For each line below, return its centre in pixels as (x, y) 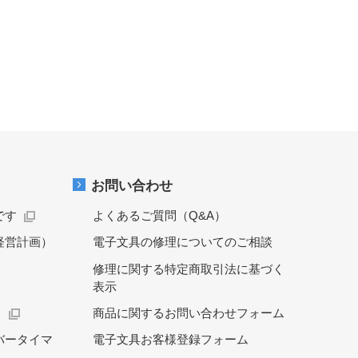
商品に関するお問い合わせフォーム (189, 312)
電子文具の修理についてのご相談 (183, 242)
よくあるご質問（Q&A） (159, 216)
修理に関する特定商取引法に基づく (189, 268)
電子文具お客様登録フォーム (171, 340)
